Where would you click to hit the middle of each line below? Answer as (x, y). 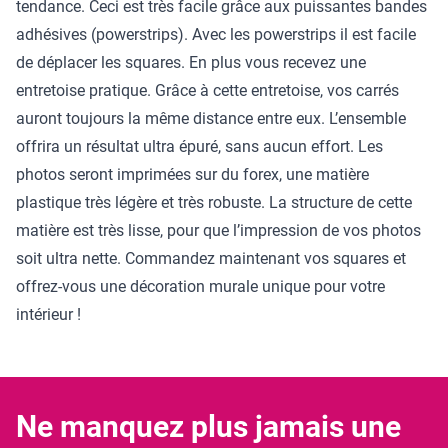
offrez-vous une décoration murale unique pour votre (200, 286)
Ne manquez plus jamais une (208, 426)
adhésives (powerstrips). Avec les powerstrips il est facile (216, 34)
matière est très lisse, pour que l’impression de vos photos (218, 230)
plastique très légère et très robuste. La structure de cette (214, 202)
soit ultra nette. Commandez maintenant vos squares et (211, 258)
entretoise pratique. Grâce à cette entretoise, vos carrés (207, 90)
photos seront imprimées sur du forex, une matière (192, 174)
